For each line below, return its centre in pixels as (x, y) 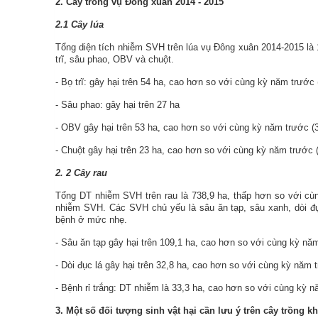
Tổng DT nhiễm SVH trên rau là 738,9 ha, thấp (154, 196)
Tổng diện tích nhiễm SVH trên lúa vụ (135, 47)
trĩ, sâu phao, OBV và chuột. (115, 59)
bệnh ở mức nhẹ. (91, 220)
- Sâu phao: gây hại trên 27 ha (117, 105)
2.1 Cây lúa (79, 24)
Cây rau (91, 173)
